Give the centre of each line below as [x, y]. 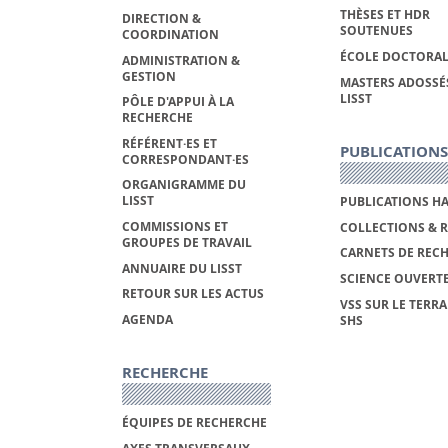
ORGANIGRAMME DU [184, 185]
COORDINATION [170, 34]
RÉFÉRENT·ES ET [169, 143]
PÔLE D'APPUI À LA [178, 102]
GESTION [149, 76]
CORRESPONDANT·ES [185, 159]
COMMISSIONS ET [175, 226]
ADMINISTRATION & [181, 60]
